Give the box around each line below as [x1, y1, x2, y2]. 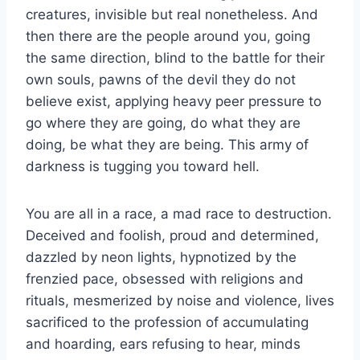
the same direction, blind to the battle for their [26, 49, 325, 66]
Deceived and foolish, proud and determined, [26, 227, 319, 243]
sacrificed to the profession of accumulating [26, 313, 309, 330]
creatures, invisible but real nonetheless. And [26, 6, 318, 22]
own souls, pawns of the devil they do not [26, 71, 296, 88]
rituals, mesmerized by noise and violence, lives [26, 292, 334, 309]
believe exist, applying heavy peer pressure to [26, 92, 321, 109]
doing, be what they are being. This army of [26, 136, 309, 153]
